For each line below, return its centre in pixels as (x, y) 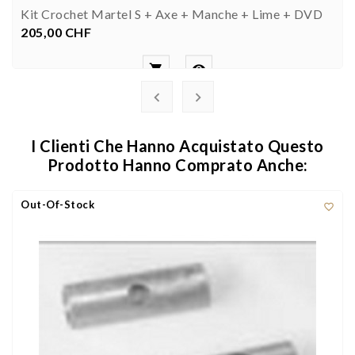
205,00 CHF (56, 32)
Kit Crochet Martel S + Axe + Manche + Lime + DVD (172, 13)
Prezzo (73, 31)
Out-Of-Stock (57, 204)
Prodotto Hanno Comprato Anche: (177, 164)
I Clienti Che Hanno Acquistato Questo (177, 145)
